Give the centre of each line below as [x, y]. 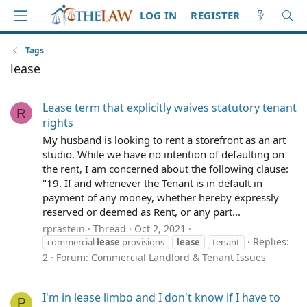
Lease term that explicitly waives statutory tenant [170, 108]
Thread [110, 228]
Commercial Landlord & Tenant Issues [179, 257]
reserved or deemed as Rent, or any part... [142, 212]
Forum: [74, 257]
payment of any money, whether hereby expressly [161, 198]
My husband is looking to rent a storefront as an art [164, 140]
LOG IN [158, 15]
